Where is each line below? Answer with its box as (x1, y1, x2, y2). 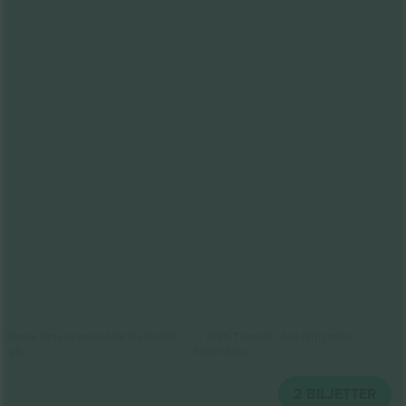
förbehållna (194, 343, 249, 359)
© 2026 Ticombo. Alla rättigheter (194, 327, 354, 343)
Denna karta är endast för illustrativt (5, 327, 177, 343)
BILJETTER (306, 382, 376, 404)
